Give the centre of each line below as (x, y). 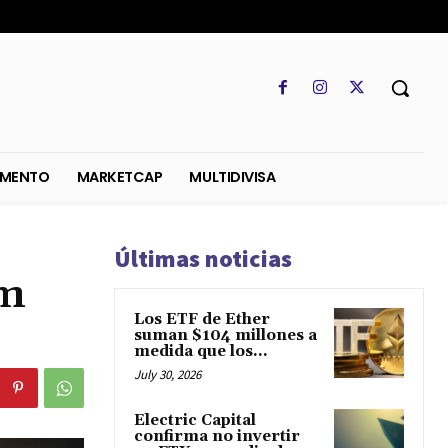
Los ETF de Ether (202, 320)
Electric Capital (195, 421)
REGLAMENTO (102, 196)
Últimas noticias (203, 259)
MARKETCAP (232, 196)
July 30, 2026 (167, 375)
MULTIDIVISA (358, 196)
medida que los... (201, 352)
